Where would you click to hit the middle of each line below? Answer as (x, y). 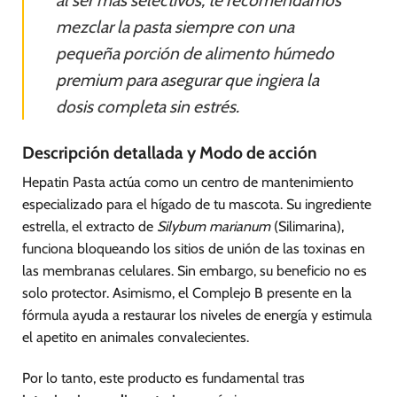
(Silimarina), (307, 227)
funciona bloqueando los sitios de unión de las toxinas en (194, 249)
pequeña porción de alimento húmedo (195, 53)
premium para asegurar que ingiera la (187, 79)
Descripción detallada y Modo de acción (170, 152)
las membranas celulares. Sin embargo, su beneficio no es (195, 271)
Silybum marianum (214, 227)
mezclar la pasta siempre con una (175, 26)
